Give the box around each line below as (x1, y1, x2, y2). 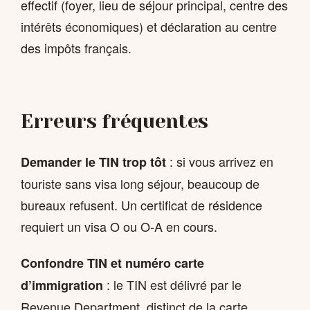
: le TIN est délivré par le (103, 275, 241, 294)
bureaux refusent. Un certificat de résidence (21, 196, 262, 215)
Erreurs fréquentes (21, 110, 208, 134)
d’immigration (21, 276, 103, 295)
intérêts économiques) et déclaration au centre (21, 17, 277, 35)
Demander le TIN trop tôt (21, 153, 166, 172)
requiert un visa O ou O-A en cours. (21, 217, 217, 236)
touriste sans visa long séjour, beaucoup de (21, 174, 259, 193)
